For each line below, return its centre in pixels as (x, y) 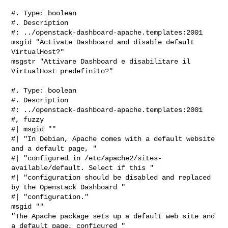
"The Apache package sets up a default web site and (113, 216)
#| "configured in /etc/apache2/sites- (87, 158)
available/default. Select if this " (83, 168)
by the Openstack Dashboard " (68, 187)
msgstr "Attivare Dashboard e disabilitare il (101, 61)
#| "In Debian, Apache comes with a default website (113, 139)
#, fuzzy (28, 119)
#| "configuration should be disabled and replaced (111, 177)
